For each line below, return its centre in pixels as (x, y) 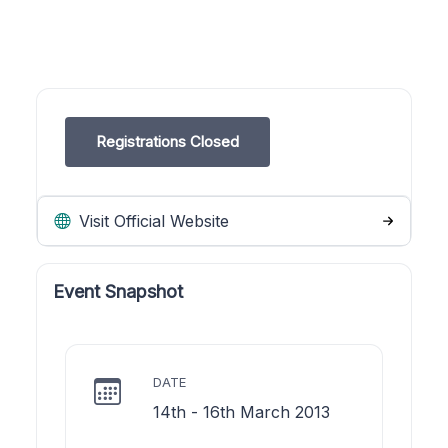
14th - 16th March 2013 (241, 411)
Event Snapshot (118, 291)
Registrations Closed (167, 141)
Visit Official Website (151, 220)
